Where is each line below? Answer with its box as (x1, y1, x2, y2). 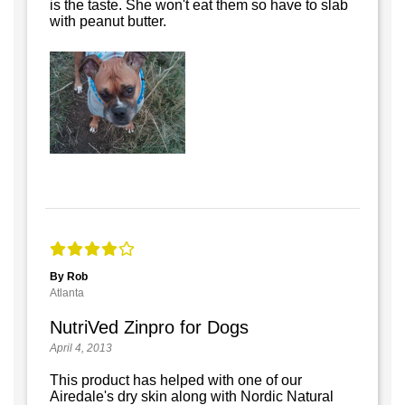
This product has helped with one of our (50, 372, 302, 388)
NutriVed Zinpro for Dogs (50, 316, 249, 337)
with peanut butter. (50, 14, 166, 30)
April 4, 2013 (50, 341, 112, 354)
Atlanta (50, 286, 84, 299)
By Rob (50, 269, 88, 283)
